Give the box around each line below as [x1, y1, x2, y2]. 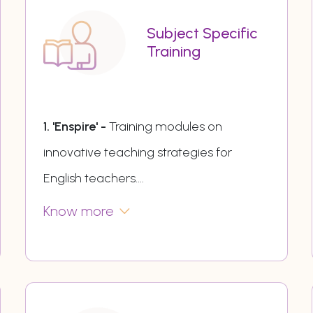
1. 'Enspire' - [43, 119, 109, 135]
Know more [43, 203, 114, 220]
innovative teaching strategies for [43, 145, 232, 161]
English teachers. [43, 170, 138, 187]
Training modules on [108, 119, 222, 135]
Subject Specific [147, 24, 259, 43]
